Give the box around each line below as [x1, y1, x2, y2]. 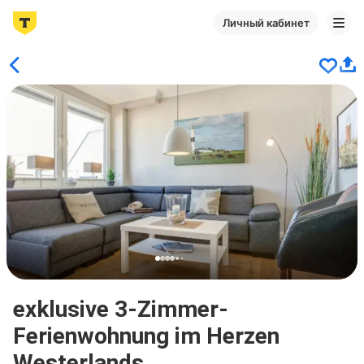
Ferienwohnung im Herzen [13, 323, 279, 349]
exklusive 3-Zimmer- [13, 296, 228, 323]
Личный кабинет [223, 16, 310, 29]
